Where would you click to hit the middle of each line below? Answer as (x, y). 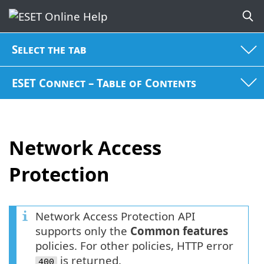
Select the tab (49, 49)
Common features (179, 230)
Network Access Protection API (115, 216)
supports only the (83, 230)
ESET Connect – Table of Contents (104, 82)
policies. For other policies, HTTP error (134, 245)
